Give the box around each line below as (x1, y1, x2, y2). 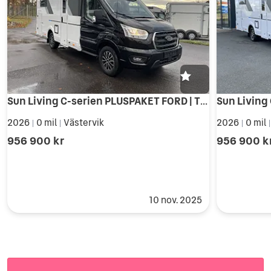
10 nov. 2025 (149, 192, 203, 207)
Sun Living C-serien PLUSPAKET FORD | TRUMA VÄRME (200, 92, 207, 109)
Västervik (64, 115, 104, 129)
